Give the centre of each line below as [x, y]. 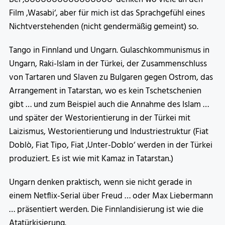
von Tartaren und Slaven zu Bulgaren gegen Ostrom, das [111, 78]
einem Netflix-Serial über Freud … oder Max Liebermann [111, 196]
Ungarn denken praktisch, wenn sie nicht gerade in [100, 183]
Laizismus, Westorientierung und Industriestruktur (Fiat [109, 132]
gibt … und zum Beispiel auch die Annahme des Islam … [109, 105]
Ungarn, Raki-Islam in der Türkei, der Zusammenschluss [108, 64]
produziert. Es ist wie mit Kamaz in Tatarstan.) [91, 159]
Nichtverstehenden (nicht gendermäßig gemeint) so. [104, 27]
